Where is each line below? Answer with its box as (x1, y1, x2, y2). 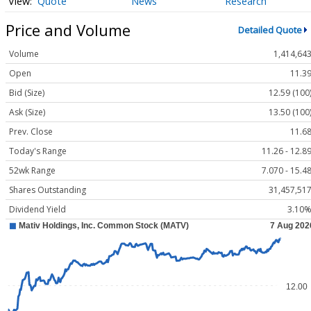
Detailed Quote (237, 24, 302, 36)
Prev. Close (9, 126, 53, 138)
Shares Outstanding (9, 184, 86, 196)
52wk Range (9, 165, 56, 177)
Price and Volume (6, 19, 131, 40)
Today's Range (9, 145, 67, 158)
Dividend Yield (9, 203, 66, 216)
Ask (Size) (9, 106, 45, 119)
